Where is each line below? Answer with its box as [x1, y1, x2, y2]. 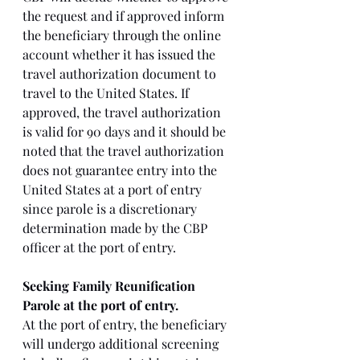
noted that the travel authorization [22, 142, 227, 159]
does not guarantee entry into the [22, 162, 220, 178]
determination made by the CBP [22, 219, 211, 236]
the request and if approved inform [22, 7, 227, 24]
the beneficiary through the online [22, 27, 224, 43]
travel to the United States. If [22, 84, 192, 101]
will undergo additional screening [22, 335, 222, 352]
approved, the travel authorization [22, 104, 224, 121]
